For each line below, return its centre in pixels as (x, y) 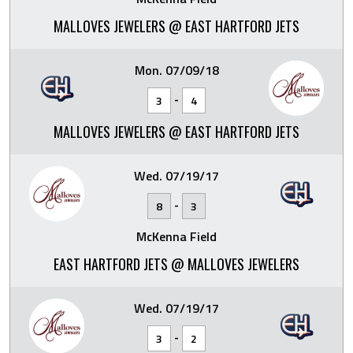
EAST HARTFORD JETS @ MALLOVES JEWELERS (176, 264)
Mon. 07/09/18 (176, 70)
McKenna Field (176, 236)
